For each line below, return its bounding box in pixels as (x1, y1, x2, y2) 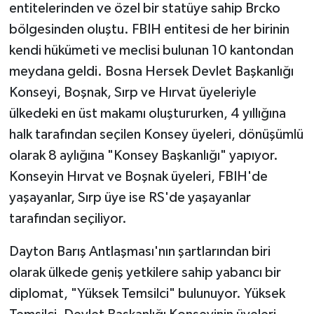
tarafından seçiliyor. (8, 212, 127, 226)
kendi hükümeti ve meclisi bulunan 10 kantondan (8, 43, 294, 57)
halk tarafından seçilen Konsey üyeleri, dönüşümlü (8, 128, 303, 142)
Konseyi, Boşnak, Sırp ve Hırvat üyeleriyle (8, 86, 257, 100)
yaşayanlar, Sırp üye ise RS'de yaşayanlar (8, 191, 251, 205)
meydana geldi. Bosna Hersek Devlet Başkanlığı (8, 64, 294, 78)
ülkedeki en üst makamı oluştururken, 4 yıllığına (8, 107, 286, 121)
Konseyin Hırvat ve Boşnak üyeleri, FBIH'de (8, 170, 268, 184)
